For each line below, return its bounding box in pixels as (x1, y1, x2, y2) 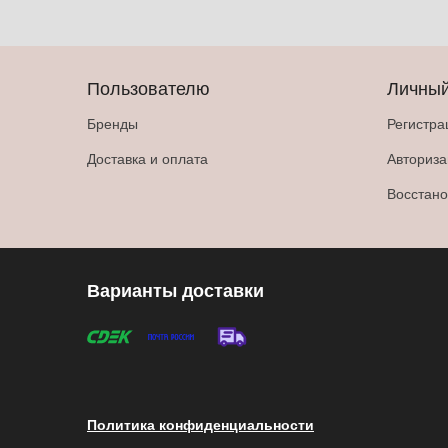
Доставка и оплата (87, 148, 208, 168)
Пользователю (87, 74, 210, 100)
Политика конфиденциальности (87, 414, 314, 434)
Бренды (87, 113, 138, 133)
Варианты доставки (87, 277, 264, 303)
